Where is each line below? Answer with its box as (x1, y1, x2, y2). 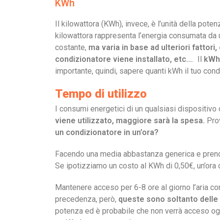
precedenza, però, (55, 194, 118, 204)
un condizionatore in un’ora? (55, 128, 159, 137)
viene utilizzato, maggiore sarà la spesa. (55, 116, 207, 125)
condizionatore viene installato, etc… (55, 55, 192, 64)
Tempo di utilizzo (55, 87, 147, 101)
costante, (55, 43, 88, 52)
